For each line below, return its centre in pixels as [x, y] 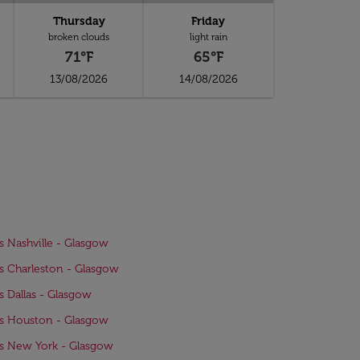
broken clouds [79, 37]
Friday [209, 21]
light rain [208, 37]
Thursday [79, 21]
